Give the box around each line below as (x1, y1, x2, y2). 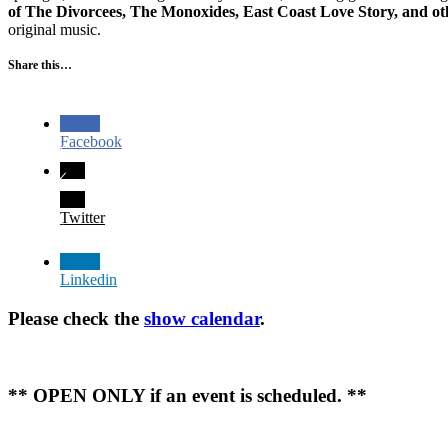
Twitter (60, 209, 105, 227)
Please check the (8, 307, 144, 329)
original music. (8, 21, 101, 39)
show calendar (144, 307, 260, 329)
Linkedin (60, 271, 117, 289)
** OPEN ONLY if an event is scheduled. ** (8, 385, 367, 407)
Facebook (60, 133, 122, 151)
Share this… (8, 58, 72, 73)
